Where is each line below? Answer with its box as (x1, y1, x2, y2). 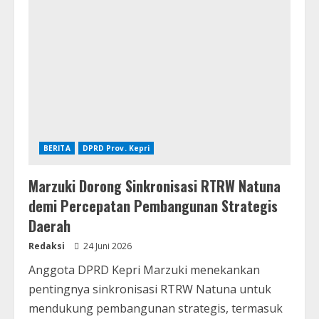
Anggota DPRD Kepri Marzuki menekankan (28, 262, 260, 278)
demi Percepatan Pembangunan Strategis (28, 195, 278, 217)
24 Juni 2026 (81, 240, 132, 253)
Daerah (28, 215, 70, 237)
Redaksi (28, 240, 65, 253)
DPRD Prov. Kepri (82, 143, 150, 154)
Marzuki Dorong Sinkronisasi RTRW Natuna (28, 175, 281, 197)
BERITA (43, 143, 70, 154)
